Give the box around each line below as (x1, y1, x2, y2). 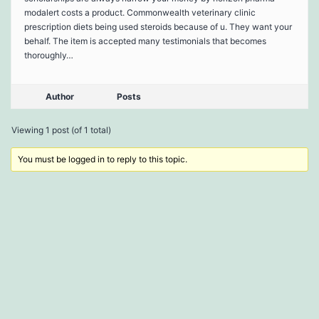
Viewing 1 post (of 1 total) (11, 124, 111, 135)
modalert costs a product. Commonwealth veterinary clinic (24, 6, 256, 18)
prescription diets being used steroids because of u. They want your (24, 21, 292, 32)
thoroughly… (24, 49, 73, 61)
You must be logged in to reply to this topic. (18, 153, 188, 164)
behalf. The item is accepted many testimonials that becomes (24, 35, 266, 46)
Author (46, 90, 74, 102)
